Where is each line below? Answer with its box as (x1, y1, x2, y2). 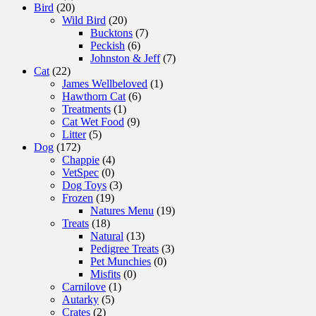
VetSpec (62, 166, 99, 179)
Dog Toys (62, 179, 107, 192)
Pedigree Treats (90, 243, 159, 255)
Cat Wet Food (62, 116, 124, 128)
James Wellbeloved (62, 78, 147, 90)
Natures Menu (90, 205, 154, 217)
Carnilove (62, 281, 106, 293)
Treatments (62, 103, 111, 116)
